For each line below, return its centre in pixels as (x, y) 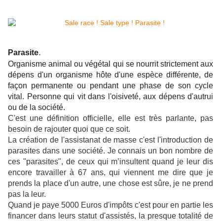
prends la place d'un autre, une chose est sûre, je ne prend (110, 184)
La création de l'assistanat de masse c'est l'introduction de (110, 140)
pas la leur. (27, 194)
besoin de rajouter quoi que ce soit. (69, 129)
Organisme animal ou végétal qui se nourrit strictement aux (110, 64)
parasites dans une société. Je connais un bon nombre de (110, 151)
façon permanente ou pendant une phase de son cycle (110, 86)
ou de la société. (37, 108)
